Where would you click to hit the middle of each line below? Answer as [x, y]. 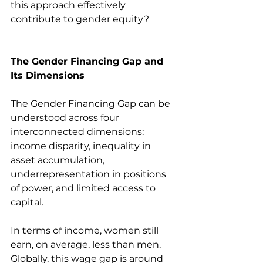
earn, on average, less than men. [87, 244]
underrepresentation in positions [90, 174]
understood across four [66, 117]
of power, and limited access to [84, 188]
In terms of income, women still [86, 230]
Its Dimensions [48, 75]
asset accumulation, [59, 160]
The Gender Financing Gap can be [92, 103]
